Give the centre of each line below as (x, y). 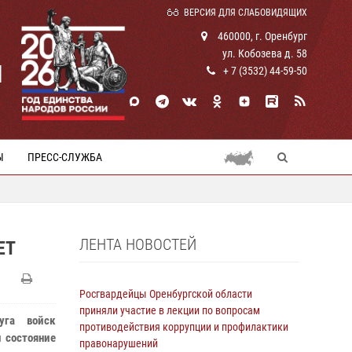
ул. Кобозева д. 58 (265, 53)
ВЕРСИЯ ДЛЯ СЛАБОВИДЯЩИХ (246, 13)
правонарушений (119, 343)
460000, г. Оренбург (261, 36)
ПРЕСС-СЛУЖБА (65, 157)
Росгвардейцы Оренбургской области (166, 294)
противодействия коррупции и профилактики (184, 327)
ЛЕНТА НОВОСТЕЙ (138, 244)
